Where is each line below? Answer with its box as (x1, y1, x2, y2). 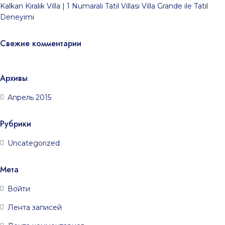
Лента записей (8, 203, 62, 212)
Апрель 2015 (8, 93, 51, 102)
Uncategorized (8, 139, 60, 148)
